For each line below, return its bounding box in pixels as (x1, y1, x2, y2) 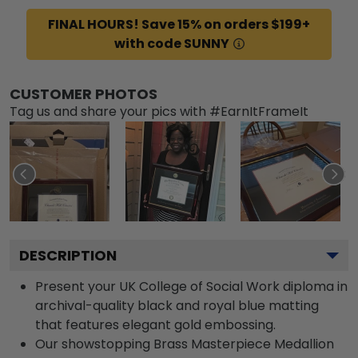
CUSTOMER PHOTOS (10, 83, 157, 104)
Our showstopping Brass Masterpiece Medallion (35, 334, 334, 353)
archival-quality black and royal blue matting (35, 296, 319, 315)
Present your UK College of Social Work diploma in (35, 276, 348, 296)
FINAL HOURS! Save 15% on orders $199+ (48, 14, 310, 34)
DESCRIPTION (19, 245, 117, 265)
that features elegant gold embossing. (35, 315, 276, 334)
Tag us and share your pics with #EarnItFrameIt (10, 101, 308, 121)
